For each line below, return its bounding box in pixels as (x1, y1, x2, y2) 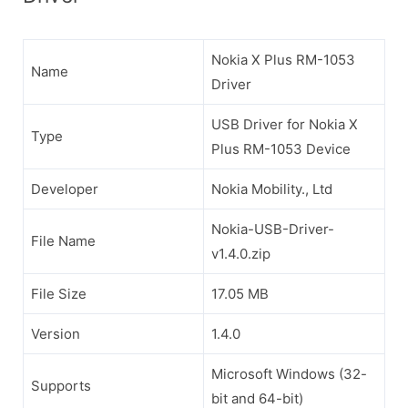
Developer (31, 180, 98, 199)
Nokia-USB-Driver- (211, 220, 334, 239)
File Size (31, 285, 87, 303)
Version (31, 325, 80, 343)
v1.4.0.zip (211, 245, 270, 263)
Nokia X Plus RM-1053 (211, 51, 355, 69)
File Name (31, 232, 96, 250)
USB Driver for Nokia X (211, 116, 358, 134)
